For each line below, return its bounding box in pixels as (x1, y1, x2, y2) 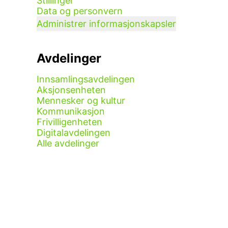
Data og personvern (37, 6, 123, 16)
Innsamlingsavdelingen (37, 74, 135, 84)
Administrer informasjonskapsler (37, 18, 176, 29)
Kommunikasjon (37, 106, 105, 117)
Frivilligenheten (37, 117, 102, 127)
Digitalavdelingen (37, 127, 110, 138)
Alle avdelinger (37, 138, 99, 149)
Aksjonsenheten (37, 84, 106, 95)
